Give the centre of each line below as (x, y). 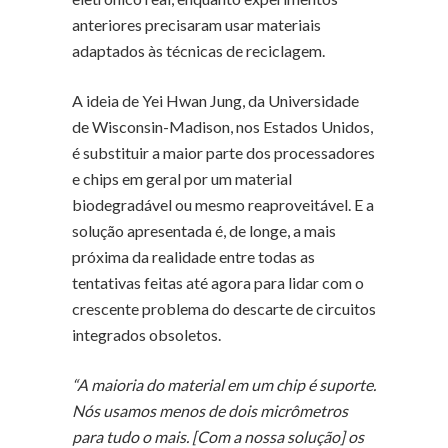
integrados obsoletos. (146, 335)
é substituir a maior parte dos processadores (223, 153)
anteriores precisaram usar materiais (196, 25)
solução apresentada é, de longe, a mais (204, 231)
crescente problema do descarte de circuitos (224, 309)
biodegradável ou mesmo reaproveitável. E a (223, 205)
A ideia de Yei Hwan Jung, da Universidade (215, 101)
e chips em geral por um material (182, 179)
